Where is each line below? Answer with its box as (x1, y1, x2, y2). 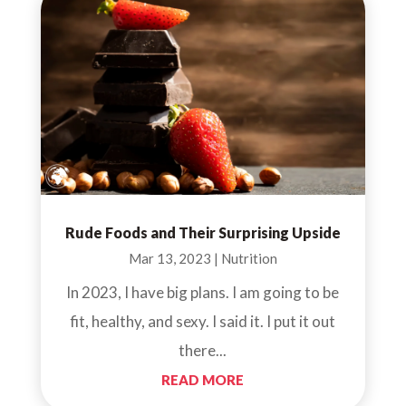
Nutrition (220, 249, 277, 266)
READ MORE (161, 371, 245, 388)
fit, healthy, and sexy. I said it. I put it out (70, 311, 336, 331)
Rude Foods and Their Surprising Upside (64, 223, 341, 241)
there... (179, 340, 227, 360)
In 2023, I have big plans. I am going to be (66, 282, 340, 302)
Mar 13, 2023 (128, 249, 211, 266)
